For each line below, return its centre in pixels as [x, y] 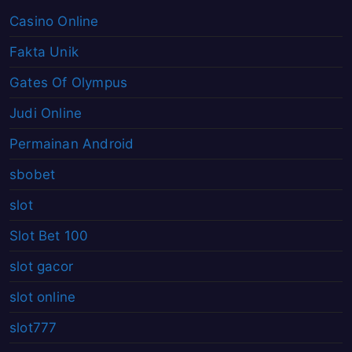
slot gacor [41, 267]
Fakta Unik [44, 52]
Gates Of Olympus [69, 83]
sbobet [33, 175]
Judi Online [46, 114]
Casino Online [54, 22]
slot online [43, 297]
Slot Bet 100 [49, 236]
